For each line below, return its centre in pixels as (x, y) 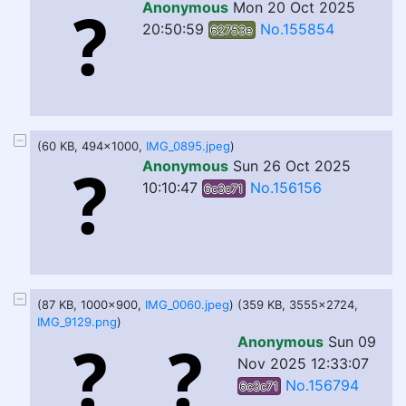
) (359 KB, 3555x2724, (294, 304)
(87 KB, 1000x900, (91, 304)
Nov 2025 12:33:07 (303, 363)
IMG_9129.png (77, 322)
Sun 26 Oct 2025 (292, 166)
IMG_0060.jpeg (187, 304)
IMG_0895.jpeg (188, 146)
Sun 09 (352, 342)
